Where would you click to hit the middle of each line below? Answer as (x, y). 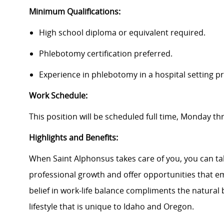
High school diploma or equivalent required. (122, 33)
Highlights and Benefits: (73, 138)
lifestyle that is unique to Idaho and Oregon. (113, 207)
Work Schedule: (58, 96)
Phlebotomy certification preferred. (106, 54)
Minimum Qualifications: (75, 12)
